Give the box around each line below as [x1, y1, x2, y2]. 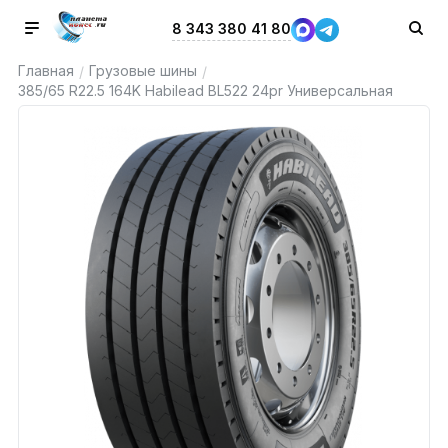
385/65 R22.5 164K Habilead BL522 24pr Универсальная [17, 82, 393, 99]
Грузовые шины [88, 62, 197, 79]
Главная [17, 62, 74, 79]
